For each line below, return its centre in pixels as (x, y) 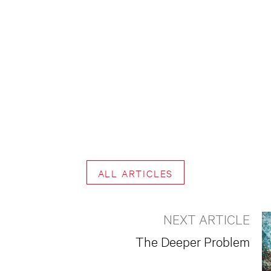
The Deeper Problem (193, 241)
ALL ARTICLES (135, 172)
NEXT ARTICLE (207, 218)
